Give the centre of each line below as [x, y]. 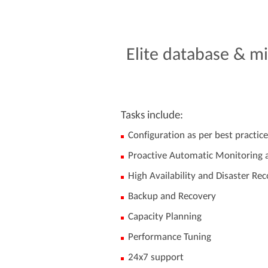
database [196, 53]
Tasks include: [152, 114]
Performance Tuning [169, 236]
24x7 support [157, 257]
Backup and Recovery [172, 196]
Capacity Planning [165, 216]
